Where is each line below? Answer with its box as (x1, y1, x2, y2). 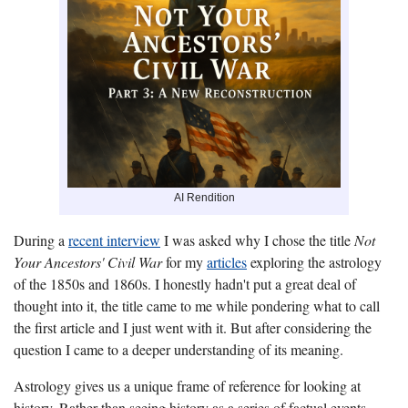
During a (14, 230, 68, 250)
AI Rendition (173, 191, 235, 205)
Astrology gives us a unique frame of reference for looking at (14, 376, 361, 396)
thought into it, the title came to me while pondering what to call (14, 296, 380, 316)
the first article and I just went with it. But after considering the (14, 318, 372, 338)
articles (207, 252, 247, 272)
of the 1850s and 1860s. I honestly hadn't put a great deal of (14, 274, 356, 294)
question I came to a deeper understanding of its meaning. (14, 340, 343, 360)
